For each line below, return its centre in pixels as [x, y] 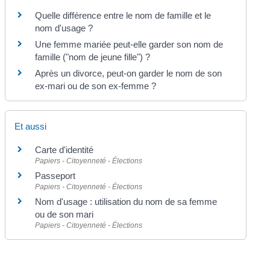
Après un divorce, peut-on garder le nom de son [129, 74]
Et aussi [31, 127]
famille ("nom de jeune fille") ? [93, 57]
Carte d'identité [64, 150]
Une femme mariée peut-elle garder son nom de [129, 45]
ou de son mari [64, 215]
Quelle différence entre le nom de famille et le [123, 16]
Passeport [55, 176]
